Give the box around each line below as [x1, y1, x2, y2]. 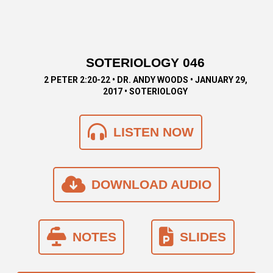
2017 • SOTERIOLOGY [103, 86, 188, 96]
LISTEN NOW [113, 125, 194, 140]
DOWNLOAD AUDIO [91, 177, 211, 192]
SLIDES [180, 230, 227, 244]
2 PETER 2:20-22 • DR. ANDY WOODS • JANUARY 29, [43, 74, 247, 85]
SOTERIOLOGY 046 [86, 55, 205, 69]
